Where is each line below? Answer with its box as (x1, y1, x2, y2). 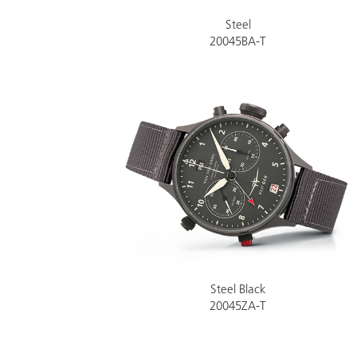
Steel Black (210, 284, 266, 296)
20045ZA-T (210, 301, 267, 313)
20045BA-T (210, 37, 267, 49)
